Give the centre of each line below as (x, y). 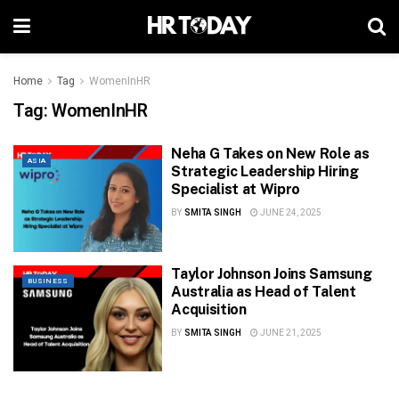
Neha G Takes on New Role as (270, 154)
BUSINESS (48, 281)
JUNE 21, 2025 (289, 333)
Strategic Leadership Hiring (265, 171)
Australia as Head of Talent (264, 291)
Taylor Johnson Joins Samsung (272, 273)
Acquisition (209, 309)
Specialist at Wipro (236, 189)
